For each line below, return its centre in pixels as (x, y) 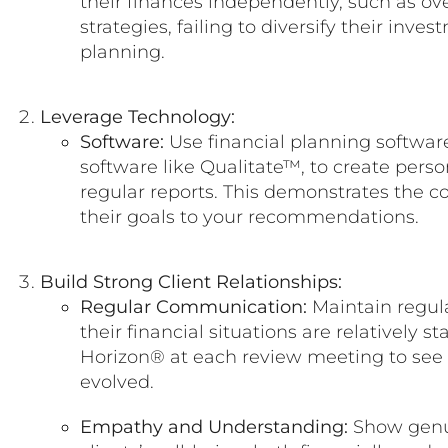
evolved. (117, 382)
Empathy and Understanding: (214, 427)
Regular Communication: (193, 307)
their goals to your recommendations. (249, 217)
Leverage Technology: (137, 117)
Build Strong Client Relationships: (191, 282)
